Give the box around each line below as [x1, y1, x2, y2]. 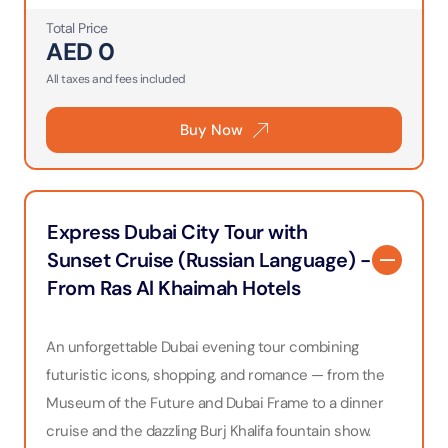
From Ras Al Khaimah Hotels [47, 275, 300, 301]
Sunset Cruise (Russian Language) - [47, 247, 370, 273]
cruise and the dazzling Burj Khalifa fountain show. [46, 421, 371, 441]
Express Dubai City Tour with [47, 219, 307, 245]
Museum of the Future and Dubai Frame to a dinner [46, 393, 383, 413]
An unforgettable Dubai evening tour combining [46, 337, 359, 357]
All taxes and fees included [46, 71, 186, 87]
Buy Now [180, 120, 243, 140]
